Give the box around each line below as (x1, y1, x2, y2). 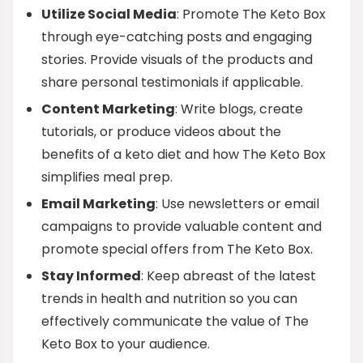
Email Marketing (41, 194, 156, 213)
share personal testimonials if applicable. (41, 73, 303, 92)
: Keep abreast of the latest (141, 267, 316, 285)
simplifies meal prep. (41, 168, 173, 186)
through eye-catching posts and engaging (41, 28, 312, 46)
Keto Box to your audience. (41, 335, 210, 353)
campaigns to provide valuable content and (41, 217, 322, 236)
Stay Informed (41, 267, 141, 285)
